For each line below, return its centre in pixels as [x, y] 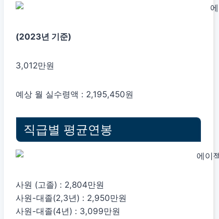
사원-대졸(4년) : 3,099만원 [68, 211]
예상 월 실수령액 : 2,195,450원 [75, 94]
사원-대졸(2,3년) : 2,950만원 [71, 198]
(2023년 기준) [44, 36]
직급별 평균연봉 [68, 129]
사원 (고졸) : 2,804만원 [60, 185]
